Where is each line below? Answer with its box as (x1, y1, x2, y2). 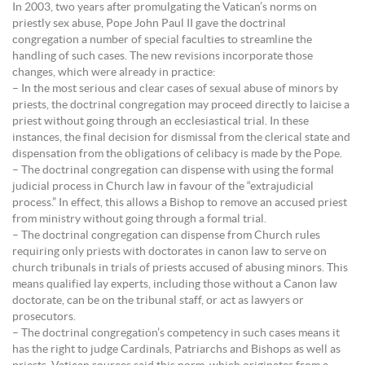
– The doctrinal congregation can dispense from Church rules (12, 230, 320, 241)
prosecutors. (12, 311, 76, 323)
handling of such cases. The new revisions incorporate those (12, 51, 313, 62)
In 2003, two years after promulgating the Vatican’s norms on (12, 2, 317, 13)
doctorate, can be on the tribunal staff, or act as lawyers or (12, 295, 304, 306)
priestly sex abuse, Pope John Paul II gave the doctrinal (12, 18, 286, 29)
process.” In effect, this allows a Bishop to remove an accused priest (12, 197, 347, 209)
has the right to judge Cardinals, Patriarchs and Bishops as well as (12, 344, 341, 355)
